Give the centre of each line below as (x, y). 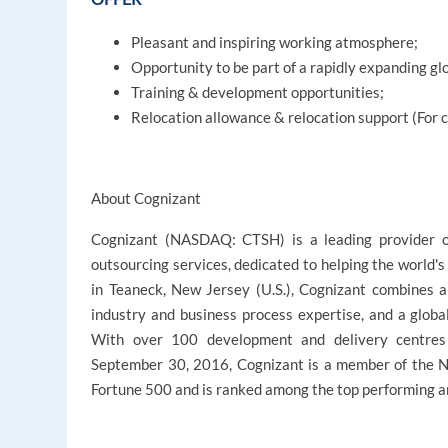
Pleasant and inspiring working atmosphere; (275, 42)
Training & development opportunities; (258, 92)
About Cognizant (146, 198)
